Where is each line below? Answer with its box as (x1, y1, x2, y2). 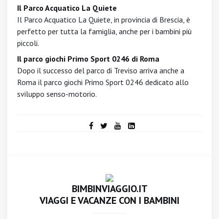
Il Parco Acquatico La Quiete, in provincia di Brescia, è (17, 15, 190, 24)
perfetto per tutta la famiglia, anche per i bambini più (17, 26, 192, 36)
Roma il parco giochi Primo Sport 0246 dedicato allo (17, 77, 189, 87)
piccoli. (17, 38, 39, 48)
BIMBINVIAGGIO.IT (71, 182, 148, 195)
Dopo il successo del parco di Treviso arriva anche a (17, 66, 184, 75)
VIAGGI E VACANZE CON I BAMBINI (40, 194, 179, 207)
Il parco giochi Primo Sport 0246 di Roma (17, 54, 159, 64)
